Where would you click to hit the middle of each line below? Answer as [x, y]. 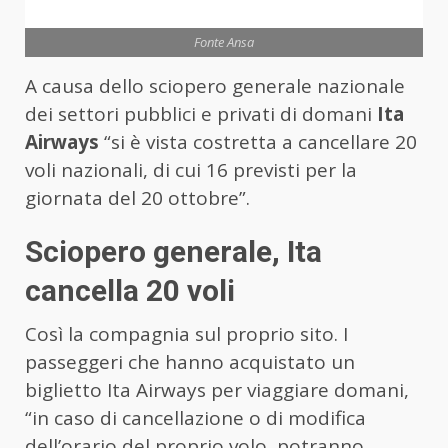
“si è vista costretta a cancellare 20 [258, 141]
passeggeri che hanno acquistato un [190, 361]
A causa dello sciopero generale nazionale [215, 85]
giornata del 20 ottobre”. [137, 197]
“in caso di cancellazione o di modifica [195, 417]
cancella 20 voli [130, 290]
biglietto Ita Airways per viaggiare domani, [217, 389]
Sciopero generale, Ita [173, 251]
